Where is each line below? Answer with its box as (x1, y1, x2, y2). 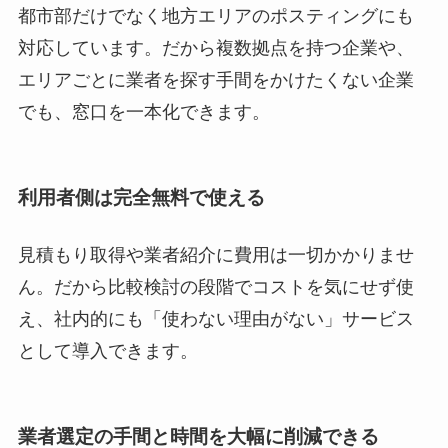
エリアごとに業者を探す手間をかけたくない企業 (17, 70, 414, 91)
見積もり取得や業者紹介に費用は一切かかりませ (17, 245, 414, 266)
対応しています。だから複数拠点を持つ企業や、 (17, 38, 414, 59)
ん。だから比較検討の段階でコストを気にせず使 (17, 277, 414, 298)
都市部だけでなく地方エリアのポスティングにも (17, 6, 414, 27)
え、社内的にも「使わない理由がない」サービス (17, 309, 414, 330)
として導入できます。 (17, 341, 198, 362)
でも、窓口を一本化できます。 (17, 102, 270, 123)
